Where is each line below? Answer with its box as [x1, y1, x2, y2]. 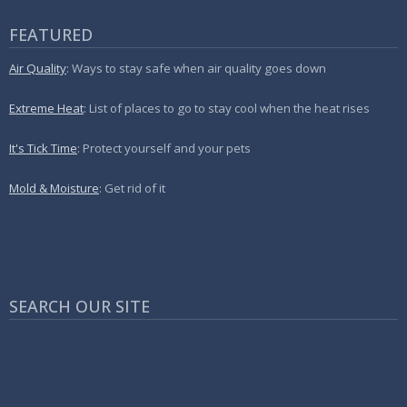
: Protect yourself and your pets [77, 139, 251, 156]
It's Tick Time [9, 139, 77, 156]
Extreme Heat [9, 99, 84, 116]
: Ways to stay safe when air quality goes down [66, 59, 326, 76]
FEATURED [9, 23, 93, 45]
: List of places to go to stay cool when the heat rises [84, 99, 370, 116]
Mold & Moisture [9, 179, 99, 196]
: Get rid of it [99, 179, 165, 196]
